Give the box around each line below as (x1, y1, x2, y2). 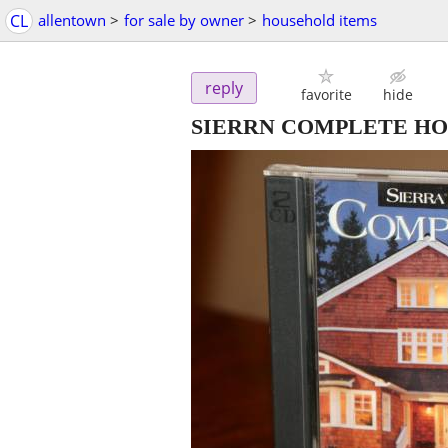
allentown (38, 10, 106, 30)
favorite (300, 85, 352, 105)
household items (262, 10, 377, 30)
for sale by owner (124, 10, 244, 30)
